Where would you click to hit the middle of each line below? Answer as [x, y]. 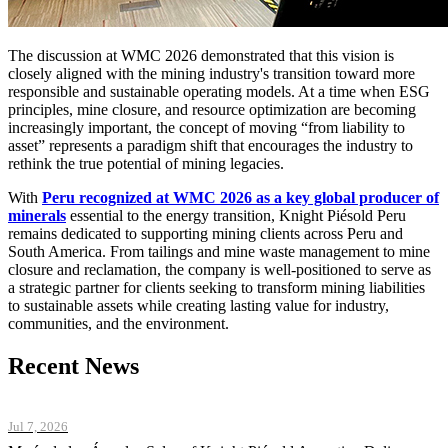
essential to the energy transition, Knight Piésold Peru [236, 215]
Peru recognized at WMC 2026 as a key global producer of [240, 197]
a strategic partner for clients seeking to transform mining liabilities [216, 287]
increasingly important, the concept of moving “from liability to [206, 127]
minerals [37, 215]
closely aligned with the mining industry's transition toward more [211, 73]
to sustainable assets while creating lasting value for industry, [198, 305]
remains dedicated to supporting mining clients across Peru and [205, 233]
